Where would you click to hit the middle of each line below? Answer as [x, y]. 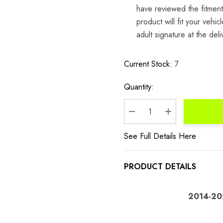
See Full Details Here [160, 136]
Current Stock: [148, 64]
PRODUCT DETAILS [160, 167]
